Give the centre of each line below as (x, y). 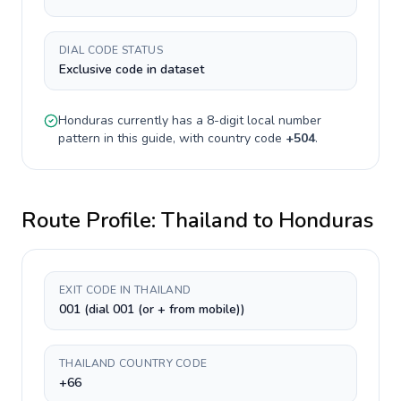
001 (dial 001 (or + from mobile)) (152, 309)
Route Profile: (91, 220)
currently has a (160, 120)
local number (282, 120)
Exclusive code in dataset (132, 69)
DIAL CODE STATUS (111, 50)
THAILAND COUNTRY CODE (133, 363)
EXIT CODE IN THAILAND (125, 290)
